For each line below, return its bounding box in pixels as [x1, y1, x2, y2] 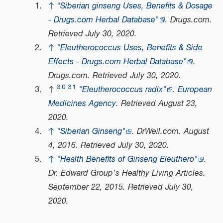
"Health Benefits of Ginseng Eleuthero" [56, 153, 198, 166]
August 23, [158, 98, 198, 111]
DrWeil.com [136, 125, 179, 138]
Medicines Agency [48, 98, 116, 111]
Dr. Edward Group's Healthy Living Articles [48, 167, 203, 180]
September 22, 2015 [48, 181, 123, 194]
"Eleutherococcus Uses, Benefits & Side [56, 42, 203, 55]
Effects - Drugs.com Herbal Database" [48, 56, 187, 69]
